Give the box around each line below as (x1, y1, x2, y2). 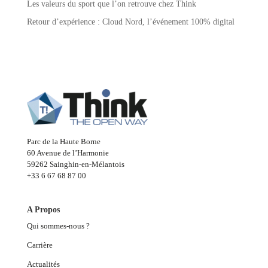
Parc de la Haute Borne (26, 137, 100, 147)
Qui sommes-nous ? (26, 221, 92, 231)
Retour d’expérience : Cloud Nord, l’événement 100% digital (26, 17, 234, 27)
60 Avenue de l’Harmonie (26, 148, 109, 158)
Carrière (26, 240, 53, 250)
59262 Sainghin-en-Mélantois (26, 160, 124, 169)
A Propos (26, 205, 60, 215)
